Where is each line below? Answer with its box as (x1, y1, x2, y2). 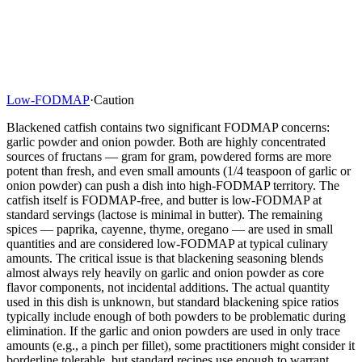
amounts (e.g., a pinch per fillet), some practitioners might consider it (6, 338, 355, 352)
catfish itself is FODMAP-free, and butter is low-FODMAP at (6, 192, 322, 207)
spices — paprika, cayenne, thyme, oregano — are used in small (6, 221, 333, 236)
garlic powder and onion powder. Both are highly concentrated (6, 134, 326, 149)
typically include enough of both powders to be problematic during (6, 309, 346, 323)
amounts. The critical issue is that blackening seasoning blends (6, 250, 323, 265)
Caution (94, 92, 134, 107)
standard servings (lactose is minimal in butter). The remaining (6, 207, 322, 221)
